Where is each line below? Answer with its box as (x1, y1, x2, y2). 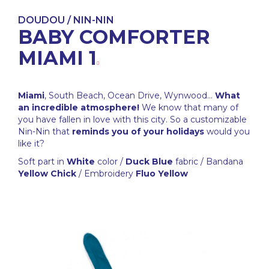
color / (95, 156, 125, 168)
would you (204, 126, 250, 138)
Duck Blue (125, 156, 173, 168)
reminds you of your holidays (72, 126, 204, 138)
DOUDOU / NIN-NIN (18, 14, 114, 26)
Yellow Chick (18, 168, 76, 180)
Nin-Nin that (18, 126, 72, 138)
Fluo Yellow (136, 168, 188, 180)
